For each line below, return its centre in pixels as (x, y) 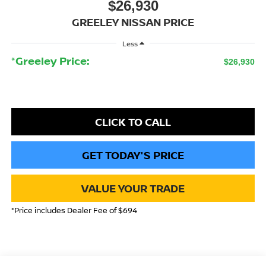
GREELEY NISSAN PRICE (133, 22)
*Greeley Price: (50, 61)
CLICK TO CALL (133, 122)
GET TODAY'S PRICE (133, 155)
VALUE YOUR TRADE (133, 189)
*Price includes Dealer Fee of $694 (74, 210)
